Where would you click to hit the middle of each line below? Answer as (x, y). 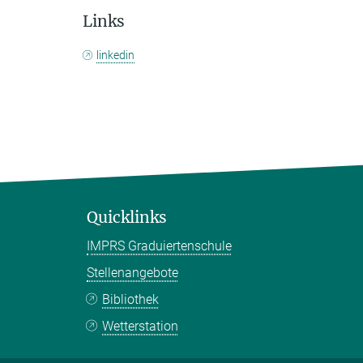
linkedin (116, 55)
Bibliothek (131, 299)
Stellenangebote (132, 273)
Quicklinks (127, 217)
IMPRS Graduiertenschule (159, 246)
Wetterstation (141, 326)
